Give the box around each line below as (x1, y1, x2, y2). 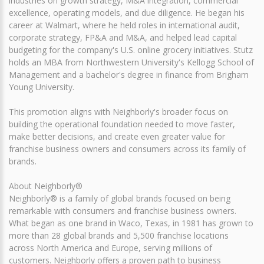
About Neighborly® (9, 180, 82, 192)
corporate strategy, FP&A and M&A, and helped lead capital (9, 31, 237, 43)
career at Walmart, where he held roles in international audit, (9, 19, 240, 31)
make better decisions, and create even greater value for (9, 130, 225, 142)
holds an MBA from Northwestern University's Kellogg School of (9, 56, 254, 68)
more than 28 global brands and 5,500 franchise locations (9, 229, 229, 241)
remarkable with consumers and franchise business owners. (9, 204, 236, 216)
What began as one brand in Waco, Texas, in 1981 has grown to (9, 217, 253, 229)
